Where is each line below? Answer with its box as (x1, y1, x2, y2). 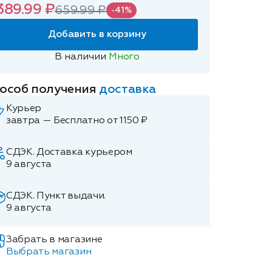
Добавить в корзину (48, 30, 146, 39)
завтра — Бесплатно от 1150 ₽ (6, 116, 148, 126)
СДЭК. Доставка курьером (6, 148, 132, 157)
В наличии (55, 52, 109, 62)
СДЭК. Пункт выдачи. (6, 191, 106, 201)
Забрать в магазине (6, 235, 103, 245)
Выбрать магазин (6, 247, 92, 257)
